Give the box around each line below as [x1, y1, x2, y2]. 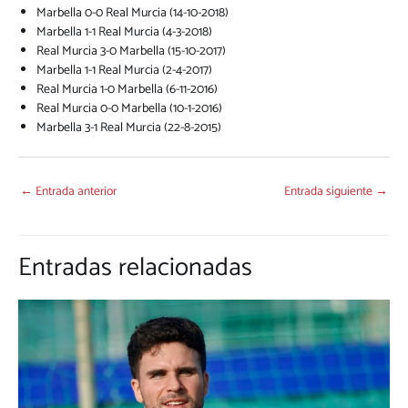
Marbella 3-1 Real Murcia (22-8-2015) [36, 117, 221, 139]
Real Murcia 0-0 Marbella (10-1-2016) [36, 98, 222, 120]
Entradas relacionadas [18, 247, 252, 290]
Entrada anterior [33, 181, 117, 202]
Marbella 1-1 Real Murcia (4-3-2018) [36, 22, 212, 44]
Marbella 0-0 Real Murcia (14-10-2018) [36, 3, 229, 25]
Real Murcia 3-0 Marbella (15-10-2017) [36, 41, 226, 63]
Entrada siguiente [284, 181, 375, 202]
